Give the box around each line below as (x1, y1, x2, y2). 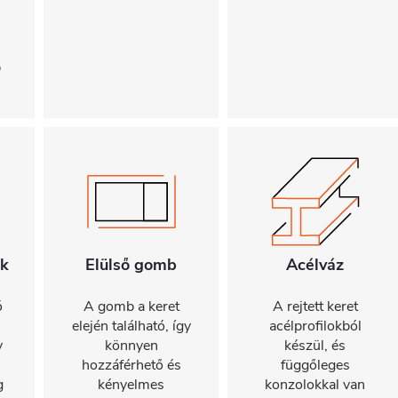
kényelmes (98, 375, 164, 394)
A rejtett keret (272, 297, 358, 316)
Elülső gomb (85, 254, 177, 275)
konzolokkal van (265, 375, 365, 394)
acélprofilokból (268, 316, 362, 336)
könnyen (104, 336, 158, 355)
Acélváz (286, 254, 344, 275)
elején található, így (71, 316, 191, 336)
